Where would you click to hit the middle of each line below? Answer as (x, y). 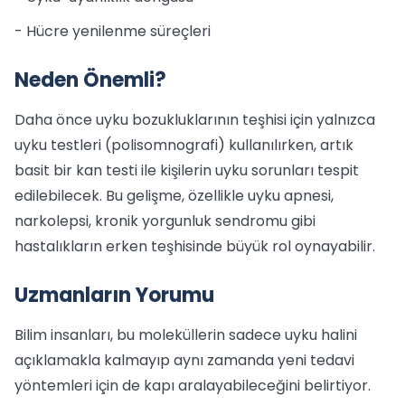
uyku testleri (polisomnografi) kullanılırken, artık (184, 145)
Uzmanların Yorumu (114, 295)
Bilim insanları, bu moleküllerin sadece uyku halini (186, 335)
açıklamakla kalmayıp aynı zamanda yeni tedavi (184, 360)
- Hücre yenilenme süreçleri (113, 31)
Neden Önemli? (90, 80)
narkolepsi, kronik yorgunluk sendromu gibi (165, 221)
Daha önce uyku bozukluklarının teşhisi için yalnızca (195, 120)
